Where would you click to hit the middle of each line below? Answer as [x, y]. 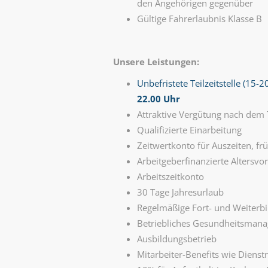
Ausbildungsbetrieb [176, 239]
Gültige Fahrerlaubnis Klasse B [199, 19]
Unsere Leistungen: [156, 62]
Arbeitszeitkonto [170, 176]
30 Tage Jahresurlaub [180, 192]
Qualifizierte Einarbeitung [189, 130]
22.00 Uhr [158, 99]
